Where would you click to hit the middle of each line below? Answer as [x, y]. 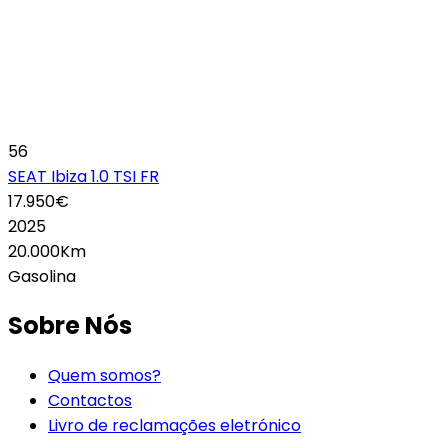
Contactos [90, 401]
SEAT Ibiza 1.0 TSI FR [83, 176]
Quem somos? [104, 376]
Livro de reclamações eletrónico [174, 426]
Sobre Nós [70, 326]
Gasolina [42, 276]
